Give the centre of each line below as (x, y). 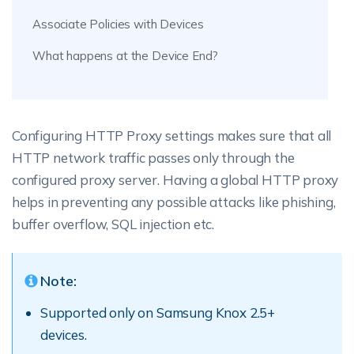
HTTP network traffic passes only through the (153, 158)
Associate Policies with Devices (118, 24)
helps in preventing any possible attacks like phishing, (174, 202)
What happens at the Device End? (125, 56)
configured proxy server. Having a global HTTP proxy (175, 180)
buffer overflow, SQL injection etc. (113, 224)
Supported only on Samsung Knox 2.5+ (158, 313)
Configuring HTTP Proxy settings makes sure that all (172, 136)
